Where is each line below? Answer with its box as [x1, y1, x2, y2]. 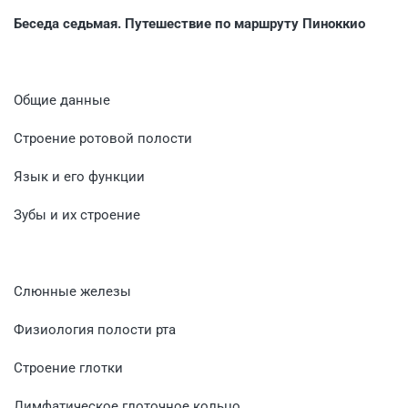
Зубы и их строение [14, 206, 140, 223]
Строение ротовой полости [14, 129, 192, 147]
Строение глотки [14, 359, 123, 376]
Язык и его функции [14, 168, 145, 185]
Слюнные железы [14, 282, 131, 300]
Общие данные [14, 91, 110, 108]
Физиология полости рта [14, 321, 176, 338]
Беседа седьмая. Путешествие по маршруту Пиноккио [14, 15, 365, 32]
